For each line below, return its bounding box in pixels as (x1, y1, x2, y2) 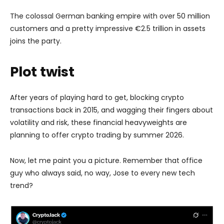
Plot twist (10, 62, 74, 81)
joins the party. (10, 35, 61, 46)
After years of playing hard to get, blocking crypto (10, 92, 184, 102)
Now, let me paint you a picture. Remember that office (10, 155, 202, 165)
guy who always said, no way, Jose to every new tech (10, 167, 195, 178)
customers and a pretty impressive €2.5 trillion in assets (10, 23, 205, 33)
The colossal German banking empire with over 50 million (10, 10, 210, 21)
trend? (10, 180, 33, 190)
